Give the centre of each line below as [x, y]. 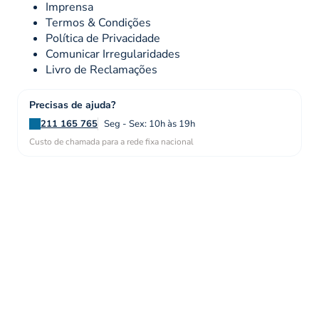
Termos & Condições [98, 22]
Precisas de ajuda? [72, 105]
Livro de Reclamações [101, 69]
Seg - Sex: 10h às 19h [150, 124]
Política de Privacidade [103, 38]
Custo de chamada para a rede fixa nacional [111, 141]
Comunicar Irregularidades [113, 54]
